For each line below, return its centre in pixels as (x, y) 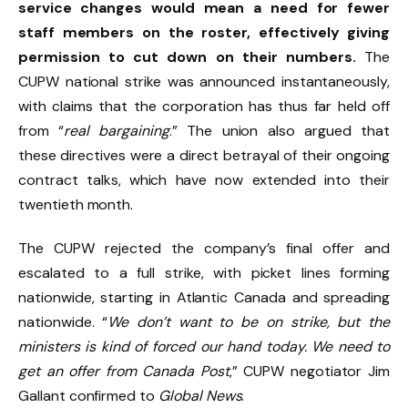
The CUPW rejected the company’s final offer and (204, 248)
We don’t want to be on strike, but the (249, 321)
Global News (200, 395)
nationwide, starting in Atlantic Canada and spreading (204, 297)
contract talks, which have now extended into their (204, 180)
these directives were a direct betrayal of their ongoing (204, 156)
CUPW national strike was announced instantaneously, (204, 82)
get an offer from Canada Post (124, 371)
